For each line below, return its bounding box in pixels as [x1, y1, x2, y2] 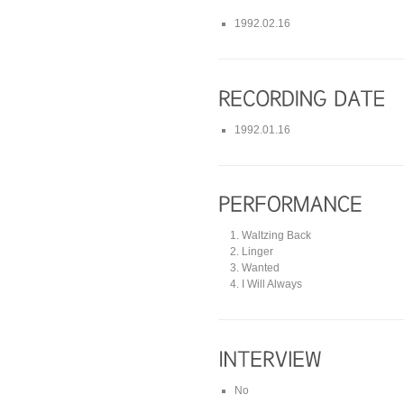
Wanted [242, 262, 280, 275]
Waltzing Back [242, 229, 312, 243]
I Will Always [242, 278, 303, 291]
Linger [242, 245, 274, 259]
